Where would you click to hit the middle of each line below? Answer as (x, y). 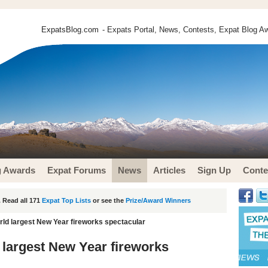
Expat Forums (77, 170)
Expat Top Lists (66, 200)
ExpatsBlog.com (70, 30)
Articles (169, 170)
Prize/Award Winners (158, 200)
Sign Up (214, 170)
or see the (108, 200)
